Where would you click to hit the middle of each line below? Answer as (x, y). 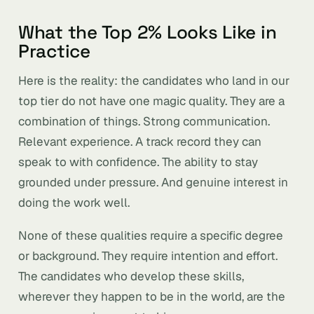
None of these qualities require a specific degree (151, 235)
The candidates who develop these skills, (131, 276)
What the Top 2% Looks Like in (148, 32)
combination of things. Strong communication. (144, 121)
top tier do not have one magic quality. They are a (151, 101)
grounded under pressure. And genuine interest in (153, 182)
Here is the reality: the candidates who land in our (154, 81)
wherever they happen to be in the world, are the (152, 296)
